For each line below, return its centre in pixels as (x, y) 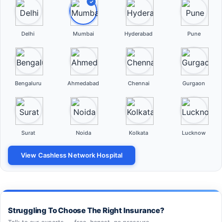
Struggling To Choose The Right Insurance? (86, 211)
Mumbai (83, 34)
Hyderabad (139, 34)
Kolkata (139, 133)
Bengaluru (28, 83)
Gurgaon (194, 83)
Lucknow (194, 133)
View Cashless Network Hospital (72, 155)
